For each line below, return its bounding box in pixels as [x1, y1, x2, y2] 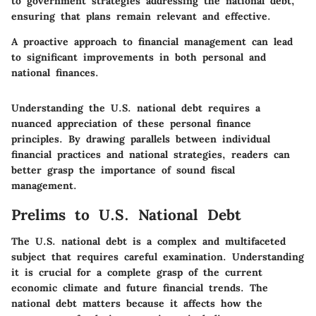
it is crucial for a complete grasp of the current [11, 266, 262, 279]
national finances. [11, 66, 99, 79]
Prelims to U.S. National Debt [11, 205, 241, 224]
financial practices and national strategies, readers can [11, 147, 290, 161]
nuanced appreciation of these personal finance [11, 116, 251, 130]
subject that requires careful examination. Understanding [11, 250, 304, 264]
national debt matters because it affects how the [11, 297, 262, 310]
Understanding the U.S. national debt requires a [11, 101, 260, 114]
